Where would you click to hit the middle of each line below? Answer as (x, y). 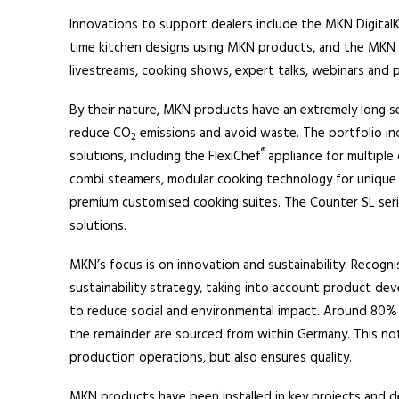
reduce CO (100, 134)
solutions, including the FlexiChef (165, 157)
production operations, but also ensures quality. (210, 358)
